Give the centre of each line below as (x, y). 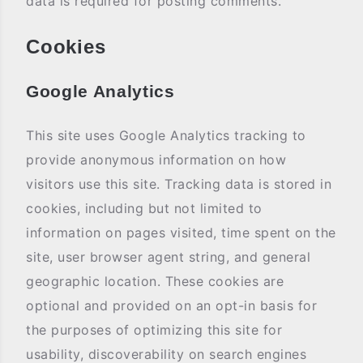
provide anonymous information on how (156, 160)
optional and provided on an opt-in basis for (171, 305)
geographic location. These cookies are (155, 281)
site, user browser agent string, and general (168, 257)
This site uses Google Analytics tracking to (166, 135)
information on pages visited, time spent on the (181, 233)
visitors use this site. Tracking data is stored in (179, 184)
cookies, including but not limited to (144, 208)
